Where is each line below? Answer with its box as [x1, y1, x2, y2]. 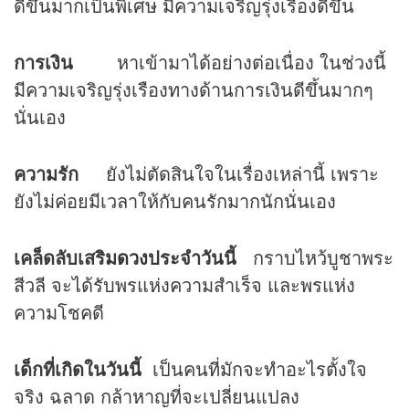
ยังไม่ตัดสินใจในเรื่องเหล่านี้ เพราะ [79, 159, 379, 186]
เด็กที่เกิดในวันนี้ [14, 354, 142, 382]
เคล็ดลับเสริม [14, 243, 117, 270]
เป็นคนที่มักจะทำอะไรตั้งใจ [142, 354, 367, 382]
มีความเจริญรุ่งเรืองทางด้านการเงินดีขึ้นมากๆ [14, 75, 373, 102]
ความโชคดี [14, 298, 104, 325]
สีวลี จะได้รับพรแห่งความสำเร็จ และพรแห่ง [14, 270, 355, 298]
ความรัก [14, 159, 79, 186]
